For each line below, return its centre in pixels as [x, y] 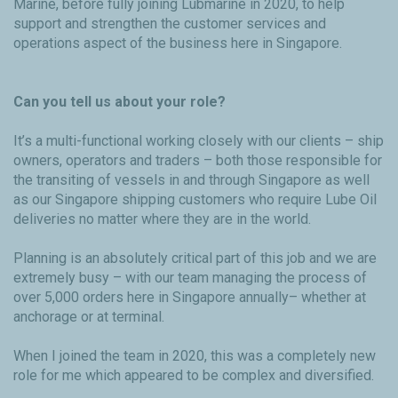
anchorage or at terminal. [89, 317]
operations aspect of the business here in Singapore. [178, 44]
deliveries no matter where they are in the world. [162, 219]
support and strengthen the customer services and [170, 24]
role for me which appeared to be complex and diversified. [194, 376]
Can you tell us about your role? [119, 102]
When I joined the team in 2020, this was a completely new [195, 356]
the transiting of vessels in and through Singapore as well [191, 180]
